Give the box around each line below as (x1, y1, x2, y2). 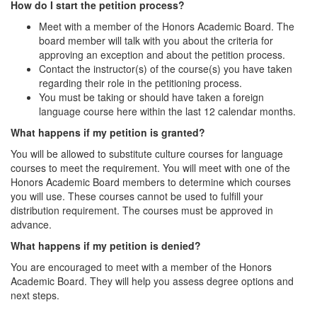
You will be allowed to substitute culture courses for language (11, 146, 283, 161)
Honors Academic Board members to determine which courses (11, 175, 291, 189)
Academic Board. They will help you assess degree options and (11, 274, 294, 288)
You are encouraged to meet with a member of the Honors (11, 260, 272, 274)
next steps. (11, 288, 59, 302)
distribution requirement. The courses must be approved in (11, 203, 273, 217)
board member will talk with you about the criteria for (39, 33, 273, 47)
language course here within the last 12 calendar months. (39, 104, 296, 118)
